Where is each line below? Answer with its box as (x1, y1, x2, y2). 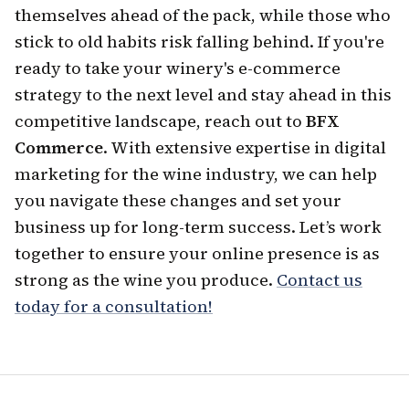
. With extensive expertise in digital (103, 136, 386, 159)
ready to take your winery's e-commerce (15, 57, 341, 79)
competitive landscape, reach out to (15, 110, 306, 132)
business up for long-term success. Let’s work (15, 215, 382, 238)
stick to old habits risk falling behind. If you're (15, 30, 384, 53)
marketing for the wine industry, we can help (15, 163, 377, 185)
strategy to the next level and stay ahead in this (15, 83, 392, 106)
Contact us (277, 268, 362, 291)
